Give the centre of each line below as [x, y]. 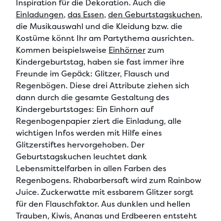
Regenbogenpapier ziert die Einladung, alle [99, 121]
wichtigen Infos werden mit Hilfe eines [89, 133]
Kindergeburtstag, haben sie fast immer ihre [100, 62]
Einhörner [127, 50]
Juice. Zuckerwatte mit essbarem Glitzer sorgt [105, 192]
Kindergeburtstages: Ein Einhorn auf [84, 109]
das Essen [86, 15]
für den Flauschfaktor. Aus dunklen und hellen [103, 204]
